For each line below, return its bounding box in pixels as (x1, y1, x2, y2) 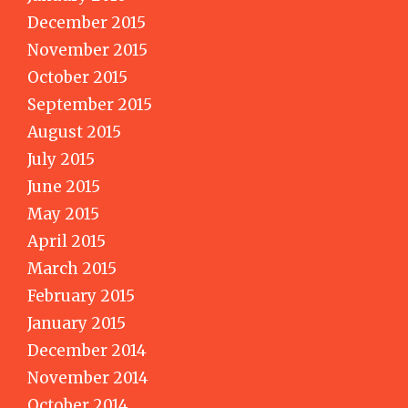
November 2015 (27, 39, 148, 60)
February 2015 (27, 285, 135, 306)
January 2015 (27, 312, 126, 333)
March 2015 (27, 258, 117, 279)
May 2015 (27, 203, 99, 224)
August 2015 (27, 121, 121, 142)
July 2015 (27, 148, 95, 169)
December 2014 (27, 340, 147, 361)
